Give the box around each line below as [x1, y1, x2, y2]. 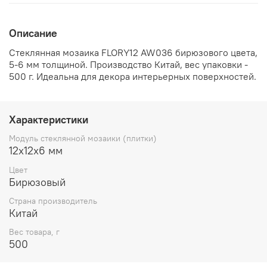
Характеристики [9, 112, 88, 126]
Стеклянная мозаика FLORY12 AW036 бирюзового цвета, [9, 46, 257, 59]
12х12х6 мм [9, 144, 63, 158]
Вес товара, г [9, 226, 60, 237]
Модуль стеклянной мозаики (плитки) [9, 133, 157, 144]
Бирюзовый [9, 175, 66, 189]
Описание [9, 26, 57, 40]
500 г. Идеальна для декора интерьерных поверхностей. [9, 70, 256, 83]
